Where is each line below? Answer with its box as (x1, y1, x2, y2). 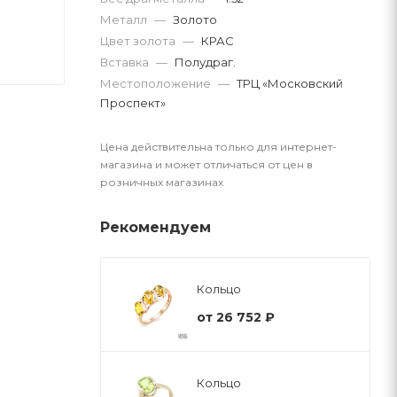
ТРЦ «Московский (237, 75, 343, 90)
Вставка (100, 54, 152, 69)
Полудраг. (175, 54, 236, 69)
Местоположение (100, 75, 214, 90)
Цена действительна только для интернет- (100, 139, 337, 153)
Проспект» (100, 95, 166, 110)
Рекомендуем (100, 218, 211, 236)
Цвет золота (100, 33, 178, 48)
